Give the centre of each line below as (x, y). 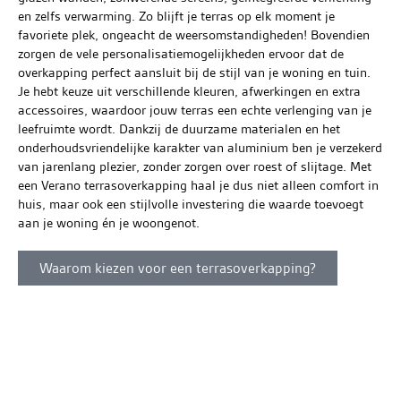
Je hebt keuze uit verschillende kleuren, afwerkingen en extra (189, 91)
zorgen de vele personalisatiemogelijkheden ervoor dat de (181, 53)
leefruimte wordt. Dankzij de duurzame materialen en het (179, 128)
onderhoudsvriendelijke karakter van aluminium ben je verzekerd (200, 147)
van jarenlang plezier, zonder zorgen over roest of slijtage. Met (195, 166)
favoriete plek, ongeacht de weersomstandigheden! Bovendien (194, 34)
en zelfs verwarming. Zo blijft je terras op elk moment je (176, 16)
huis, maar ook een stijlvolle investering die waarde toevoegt (191, 204)
